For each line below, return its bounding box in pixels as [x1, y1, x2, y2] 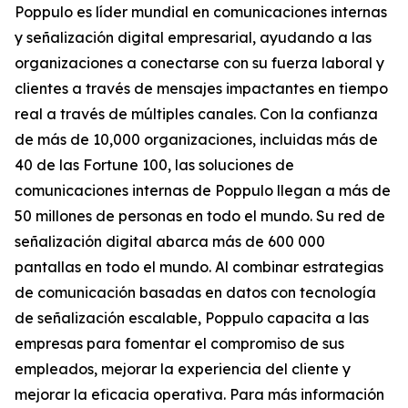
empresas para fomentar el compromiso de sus [15, 334, 344, 352]
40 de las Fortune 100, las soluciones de [15, 156, 294, 174]
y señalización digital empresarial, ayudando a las [15, 28, 372, 46]
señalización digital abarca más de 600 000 [15, 232, 325, 250]
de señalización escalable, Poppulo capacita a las [15, 309, 369, 327]
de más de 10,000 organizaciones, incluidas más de [15, 130, 378, 148]
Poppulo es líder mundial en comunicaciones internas [15, 3, 387, 21]
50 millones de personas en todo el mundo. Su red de [15, 207, 385, 225]
